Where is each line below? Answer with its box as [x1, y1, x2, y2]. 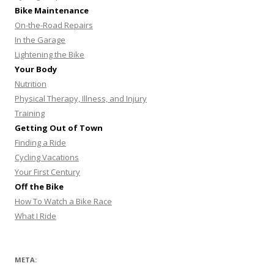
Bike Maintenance [15, 5, 89, 16]
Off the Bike [15, 181, 64, 192]
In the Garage [15, 34, 65, 45]
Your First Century [15, 166, 80, 177]
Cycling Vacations [15, 152, 79, 163]
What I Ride [15, 210, 56, 221]
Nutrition [15, 78, 46, 89]
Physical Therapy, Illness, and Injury [15, 93, 147, 104]
